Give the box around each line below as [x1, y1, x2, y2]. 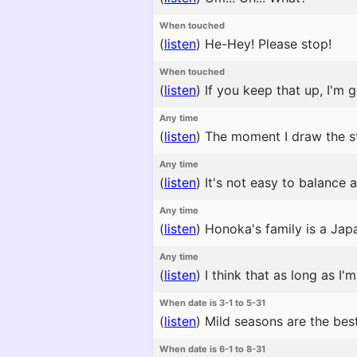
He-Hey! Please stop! [201, 36, 331, 52]
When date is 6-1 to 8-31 [159, 343, 265, 355]
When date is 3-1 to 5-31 [159, 297, 265, 308]
